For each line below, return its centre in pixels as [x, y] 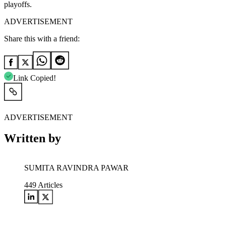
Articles [49, 185]
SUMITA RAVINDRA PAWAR [76, 168]
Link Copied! [35, 78]
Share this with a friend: [42, 38]
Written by [33, 138]
